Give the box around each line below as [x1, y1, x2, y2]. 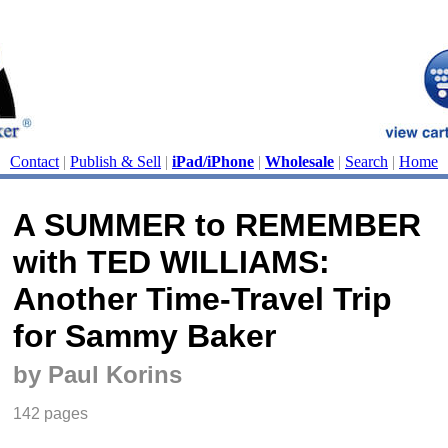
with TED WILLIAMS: [13, 244, 330, 280]
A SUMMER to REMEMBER [13, 207, 421, 243]
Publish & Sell [70, 153, 161, 170]
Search [345, 153, 388, 170]
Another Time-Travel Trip [13, 281, 392, 317]
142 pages [13, 405, 88, 422]
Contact [10, 153, 59, 170]
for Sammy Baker [13, 318, 276, 354]
